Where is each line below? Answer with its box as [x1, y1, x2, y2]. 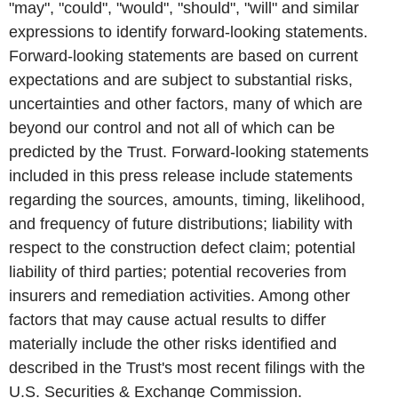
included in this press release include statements [9, 167, 353, 186]
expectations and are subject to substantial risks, [9, 71, 353, 90]
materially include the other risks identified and [9, 335, 337, 354]
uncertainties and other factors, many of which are [9, 95, 362, 114]
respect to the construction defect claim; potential [9, 239, 355, 258]
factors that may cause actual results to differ [9, 311, 326, 330]
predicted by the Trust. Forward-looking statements [9, 143, 369, 162]
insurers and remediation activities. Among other [9, 287, 350, 306]
